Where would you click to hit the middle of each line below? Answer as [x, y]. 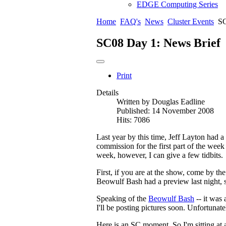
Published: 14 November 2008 [165, 110]
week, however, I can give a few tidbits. [160, 155]
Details [107, 92]
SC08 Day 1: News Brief [158, 43]
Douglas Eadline [178, 101]
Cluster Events [191, 21]
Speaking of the [122, 198]
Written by [134, 101]
